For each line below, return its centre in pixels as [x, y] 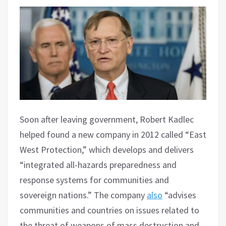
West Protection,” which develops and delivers [107, 149]
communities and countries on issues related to [109, 210]
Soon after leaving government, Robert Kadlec [107, 119]
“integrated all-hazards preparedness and [98, 164]
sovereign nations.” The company [83, 195]
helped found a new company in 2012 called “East [113, 134]
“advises [179, 195]
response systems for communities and [94, 180]
